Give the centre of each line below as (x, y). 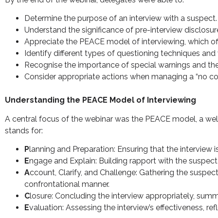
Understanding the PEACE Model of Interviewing (100, 100)
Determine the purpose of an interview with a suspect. (121, 18)
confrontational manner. (67, 184)
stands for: (24, 130)
